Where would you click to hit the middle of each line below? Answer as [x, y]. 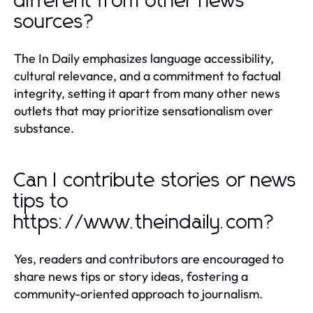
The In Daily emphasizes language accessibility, [144, 58]
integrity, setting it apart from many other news [147, 93]
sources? [55, 22]
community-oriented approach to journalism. [138, 293]
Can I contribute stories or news [155, 181]
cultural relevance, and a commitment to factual [147, 75]
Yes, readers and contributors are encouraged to [149, 259]
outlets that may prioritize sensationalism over [144, 110]
